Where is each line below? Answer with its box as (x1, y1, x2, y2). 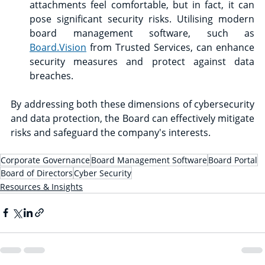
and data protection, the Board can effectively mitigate (11, 111, 254, 125)
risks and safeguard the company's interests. (11, 125, 211, 139)
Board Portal (208, 154, 257, 166)
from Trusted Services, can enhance (86, 40, 254, 54)
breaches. (30, 69, 73, 82)
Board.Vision (30, 40, 86, 54)
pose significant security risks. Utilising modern (30, 12, 254, 25)
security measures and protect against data (30, 54, 254, 68)
